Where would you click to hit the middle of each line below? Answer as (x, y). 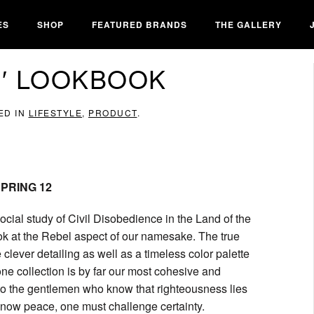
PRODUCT (113, 112)
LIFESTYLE (55, 112)
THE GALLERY (248, 24)
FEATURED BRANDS (139, 24)
